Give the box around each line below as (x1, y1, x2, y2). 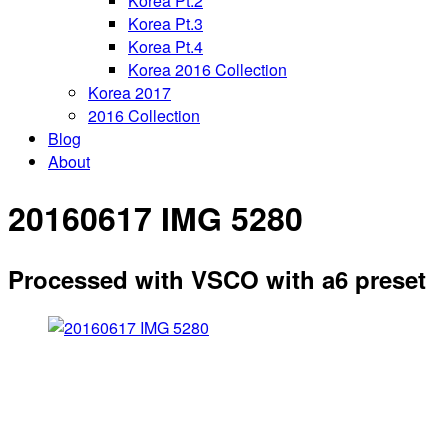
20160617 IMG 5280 (8, 194, 303, 241)
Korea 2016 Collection (128, 58, 287, 82)
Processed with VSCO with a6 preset (8, 261, 426, 296)
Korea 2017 (88, 81, 171, 105)
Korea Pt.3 (128, 12, 203, 36)
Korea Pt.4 (128, 35, 203, 59)
